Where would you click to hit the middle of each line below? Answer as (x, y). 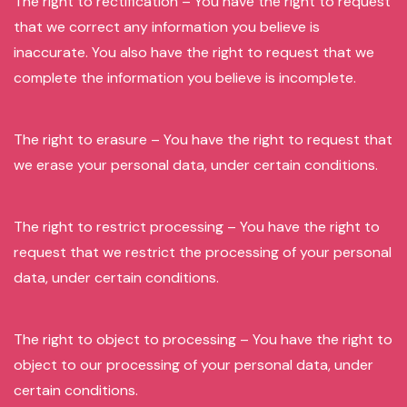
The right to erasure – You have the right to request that (203, 139)
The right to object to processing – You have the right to (203, 339)
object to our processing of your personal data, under (194, 365)
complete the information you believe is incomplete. (185, 78)
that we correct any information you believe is (167, 27)
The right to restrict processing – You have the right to (197, 227)
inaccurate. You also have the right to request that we (194, 52)
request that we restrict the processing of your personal (203, 252)
